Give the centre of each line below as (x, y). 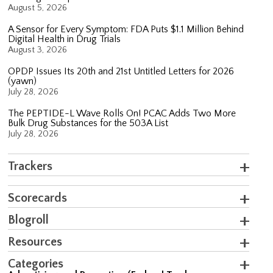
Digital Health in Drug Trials (65, 39)
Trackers (30, 166)
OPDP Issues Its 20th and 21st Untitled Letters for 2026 (121, 71)
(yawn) (23, 81)
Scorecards (38, 198)
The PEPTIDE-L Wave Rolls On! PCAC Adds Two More (122, 113)
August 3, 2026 (38, 50)
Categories (36, 264)
